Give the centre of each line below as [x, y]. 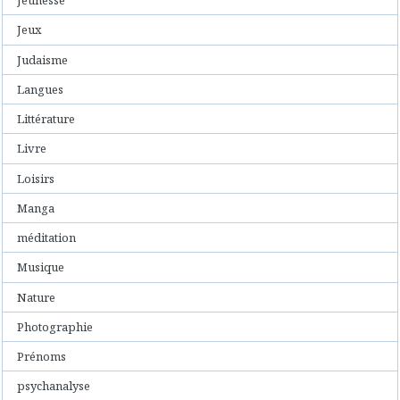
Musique [41, 267]
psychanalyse [54, 386]
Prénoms [42, 357]
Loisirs [36, 178]
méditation [47, 238]
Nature [37, 297]
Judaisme [43, 59]
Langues [41, 89]
